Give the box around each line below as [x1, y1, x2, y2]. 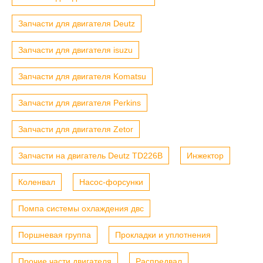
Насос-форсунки [79, 177, 143, 187]
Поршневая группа [18, 230, 91, 240]
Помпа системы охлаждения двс [18, 203, 144, 213]
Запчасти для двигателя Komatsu [18, 71, 146, 81]
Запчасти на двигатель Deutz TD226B [18, 150, 163, 160]
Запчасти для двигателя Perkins [18, 97, 141, 107]
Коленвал [18, 177, 55, 187]
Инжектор [187, 150, 224, 160]
